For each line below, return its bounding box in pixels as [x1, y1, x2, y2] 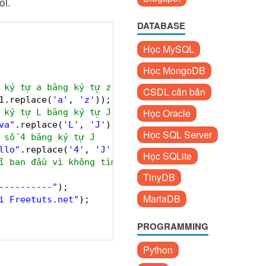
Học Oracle [143, 106, 191, 120]
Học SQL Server [143, 128, 212, 141]
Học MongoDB [143, 64, 205, 77]
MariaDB [143, 192, 180, 205]
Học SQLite [143, 149, 192, 163]
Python [143, 243, 173, 256]
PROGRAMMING [137, 220, 208, 233]
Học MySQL [143, 42, 194, 56]
